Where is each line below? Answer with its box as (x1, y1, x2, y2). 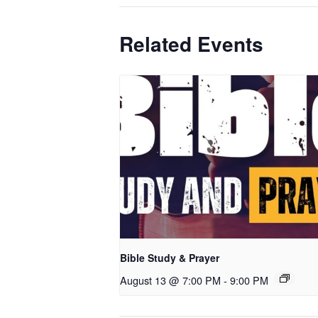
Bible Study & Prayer (120, 251, 219, 265)
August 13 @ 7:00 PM (120, 273, 221, 288)
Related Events (119, 29, 263, 58)
